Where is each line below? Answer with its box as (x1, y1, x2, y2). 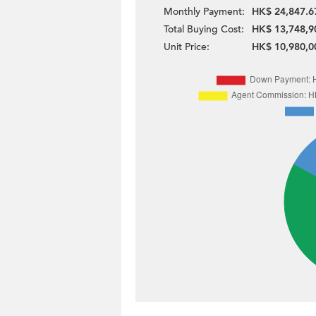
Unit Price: (164, 40, 209, 54)
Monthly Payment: (164, 5, 245, 18)
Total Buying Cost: (164, 23, 244, 36)
